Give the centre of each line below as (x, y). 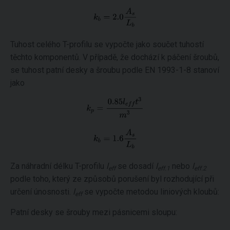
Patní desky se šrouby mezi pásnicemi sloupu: (94, 212)
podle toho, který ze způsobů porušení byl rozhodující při (112, 179)
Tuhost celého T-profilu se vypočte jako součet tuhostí (107, 45)
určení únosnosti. (42, 191)
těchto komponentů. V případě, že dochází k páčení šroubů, (115, 57)
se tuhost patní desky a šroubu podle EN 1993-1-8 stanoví (115, 70)
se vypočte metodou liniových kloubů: (151, 191)
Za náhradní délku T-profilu (58, 166)
